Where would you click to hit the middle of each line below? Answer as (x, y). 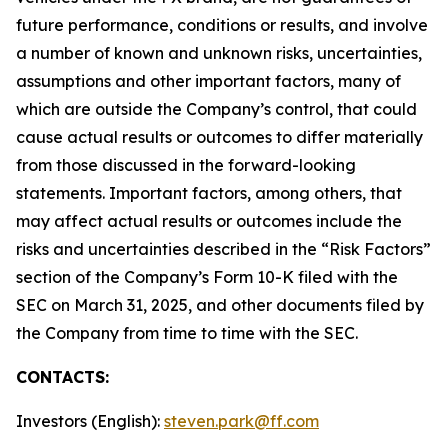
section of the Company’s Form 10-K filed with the (207, 277)
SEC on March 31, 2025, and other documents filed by (220, 305)
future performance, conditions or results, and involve (222, 25)
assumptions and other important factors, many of (208, 81)
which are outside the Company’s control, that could (216, 109)
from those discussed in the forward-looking (186, 165)
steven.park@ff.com (241, 421)
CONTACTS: (62, 377)
